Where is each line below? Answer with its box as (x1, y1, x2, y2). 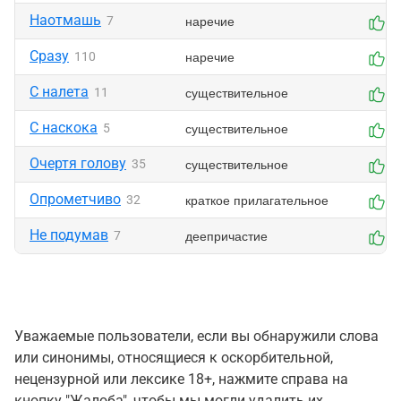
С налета (30, 83, 89, 100)
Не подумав (30, 226, 108, 243)
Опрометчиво (30, 191, 121, 208)
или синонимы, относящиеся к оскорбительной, (14, 349, 333, 366)
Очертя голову (30, 155, 126, 172)
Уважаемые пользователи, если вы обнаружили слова (14, 328, 379, 345)
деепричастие (185, 226, 268, 244)
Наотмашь (30, 12, 101, 29)
